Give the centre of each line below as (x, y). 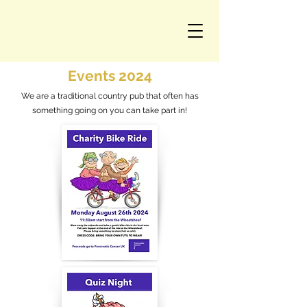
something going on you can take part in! (110, 110)
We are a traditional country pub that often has (110, 96)
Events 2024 (110, 76)
